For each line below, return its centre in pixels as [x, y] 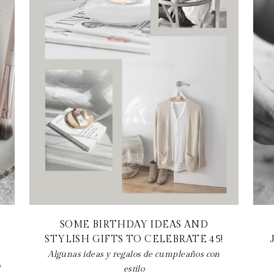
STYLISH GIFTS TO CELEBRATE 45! [134, 239]
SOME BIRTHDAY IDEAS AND [134, 224]
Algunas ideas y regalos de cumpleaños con [134, 254]
